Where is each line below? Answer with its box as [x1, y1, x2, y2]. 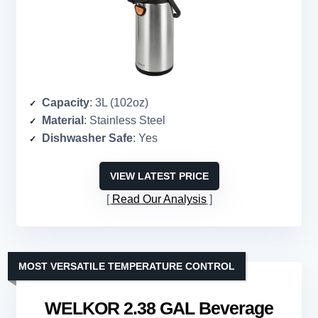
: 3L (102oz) [89, 97, 148, 109]
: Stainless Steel [84, 114, 165, 127]
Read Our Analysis [111, 193, 207, 206]
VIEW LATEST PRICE [109, 170, 209, 182]
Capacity [42, 97, 89, 109]
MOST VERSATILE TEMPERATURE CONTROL [18, 261, 235, 273]
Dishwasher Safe [42, 132, 133, 145]
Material [42, 114, 84, 127]
